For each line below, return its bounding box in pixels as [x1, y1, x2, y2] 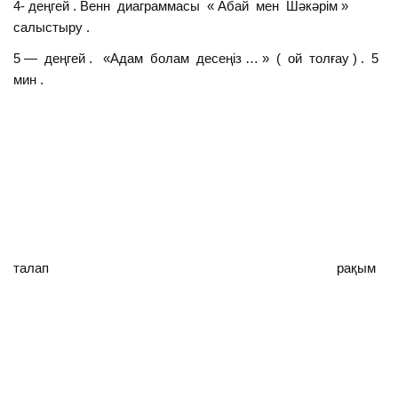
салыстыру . [13, 19, 91, 35]
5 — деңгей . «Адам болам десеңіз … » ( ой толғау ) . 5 [13, 50, 379, 66]
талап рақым [13, 260, 377, 276]
